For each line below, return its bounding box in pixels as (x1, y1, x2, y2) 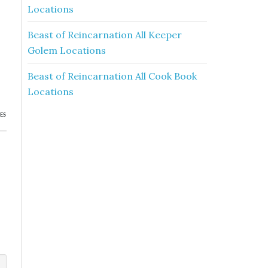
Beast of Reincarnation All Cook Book (28, 70, 197, 82)
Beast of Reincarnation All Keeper (28, 29, 182, 41)
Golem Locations (28, 44, 106, 56)
